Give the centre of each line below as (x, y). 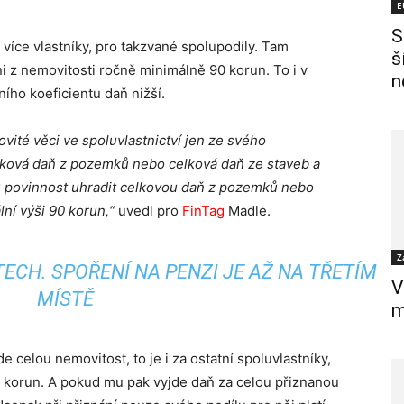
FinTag (203, 211)
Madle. (248, 211)
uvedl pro (150, 211)
